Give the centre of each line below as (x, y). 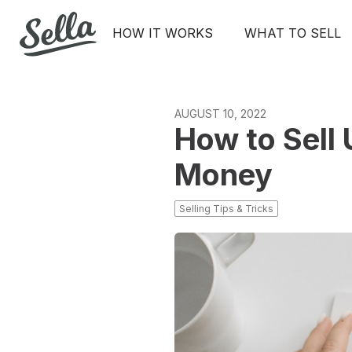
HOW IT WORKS (162, 33)
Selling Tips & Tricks (226, 209)
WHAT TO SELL (292, 33)
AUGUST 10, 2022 (220, 114)
